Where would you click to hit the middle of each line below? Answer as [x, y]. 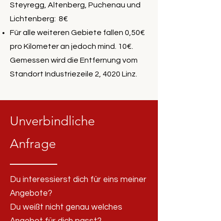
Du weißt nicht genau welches [66, 207]
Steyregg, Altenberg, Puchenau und [75, 5]
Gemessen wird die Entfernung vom [74, 60]
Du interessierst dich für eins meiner [78, 180]
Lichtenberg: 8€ [40, 19]
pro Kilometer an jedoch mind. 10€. [72, 47]
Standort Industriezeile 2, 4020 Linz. [74, 74]
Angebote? [31, 194]
